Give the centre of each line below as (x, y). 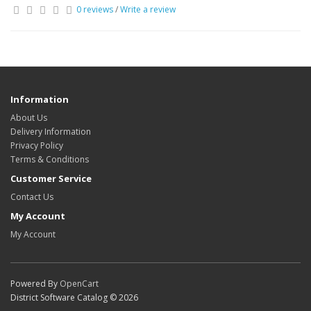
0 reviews (95, 9)
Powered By (35, 284)
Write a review (148, 9)
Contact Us (32, 197)
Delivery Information (51, 132)
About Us (29, 118)
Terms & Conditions (50, 159)
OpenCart (79, 284)
